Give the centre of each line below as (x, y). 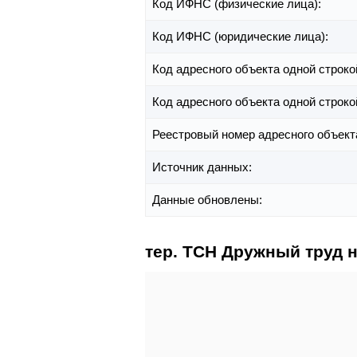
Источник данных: (204, 167)
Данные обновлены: (209, 199)
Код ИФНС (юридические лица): (242, 36)
